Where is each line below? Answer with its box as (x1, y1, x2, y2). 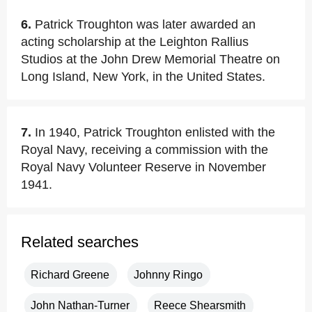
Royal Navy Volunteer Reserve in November (21, 160, 266, 174)
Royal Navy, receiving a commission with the (21, 143, 268, 157)
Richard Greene (31, 269, 109, 281)
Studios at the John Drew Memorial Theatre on (21, 52, 280, 66)
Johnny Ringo (134, 269, 203, 281)
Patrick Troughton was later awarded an (35, 17, 256, 31)
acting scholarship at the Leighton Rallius (21, 35, 249, 49)
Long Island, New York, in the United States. (21, 70, 265, 84)
